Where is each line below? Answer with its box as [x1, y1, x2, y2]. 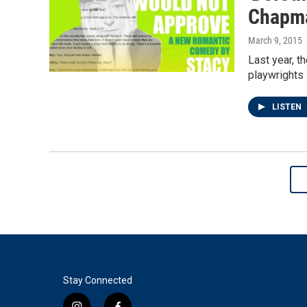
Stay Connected [63, 275, 132, 286]
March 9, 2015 [248, 35, 302, 46]
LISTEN [272, 102, 304, 112]
